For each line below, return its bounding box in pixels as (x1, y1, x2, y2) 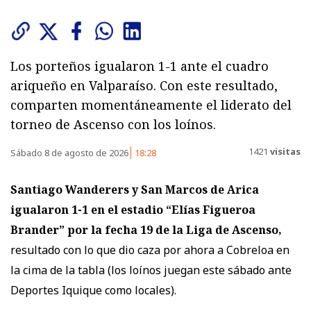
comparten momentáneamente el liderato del (10, 96, 292, 114)
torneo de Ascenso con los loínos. (10, 116, 216, 133)
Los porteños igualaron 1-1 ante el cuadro (10, 58, 269, 75)
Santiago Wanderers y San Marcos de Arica (10, 182, 259, 198)
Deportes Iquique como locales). (10, 283, 176, 299)
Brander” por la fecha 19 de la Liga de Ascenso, (10, 222, 282, 238)
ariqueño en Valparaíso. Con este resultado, (10, 77, 278, 94)
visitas (268, 144, 301, 158)
